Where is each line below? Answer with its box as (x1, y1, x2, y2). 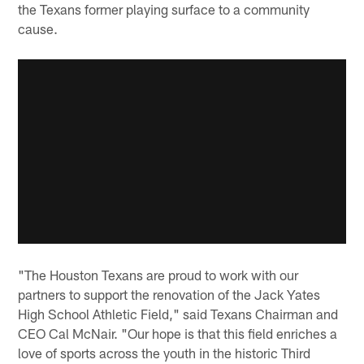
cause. (18, 19, 58, 37)
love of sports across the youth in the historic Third (18, 344, 311, 362)
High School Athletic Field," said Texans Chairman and (18, 305, 339, 323)
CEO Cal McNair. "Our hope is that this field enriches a (18, 325, 338, 342)
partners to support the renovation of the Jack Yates (18, 286, 321, 303)
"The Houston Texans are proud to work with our (18, 266, 299, 284)
